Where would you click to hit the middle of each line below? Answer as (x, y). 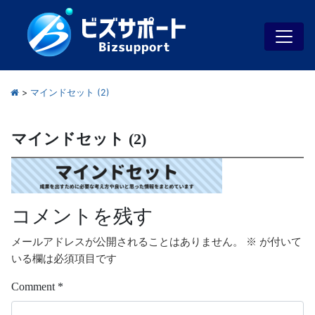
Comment (34, 286)
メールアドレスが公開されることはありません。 (127, 242)
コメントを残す (82, 216)
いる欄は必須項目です (64, 258)
